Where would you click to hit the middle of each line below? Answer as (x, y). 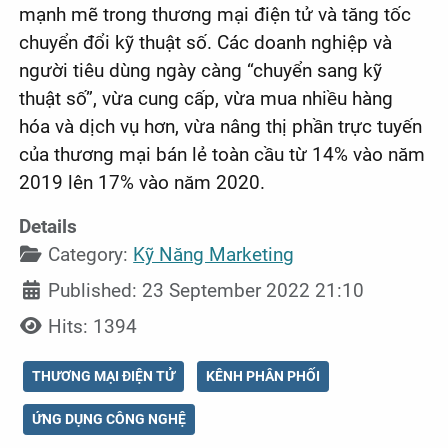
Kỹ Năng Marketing (214, 254)
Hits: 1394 (93, 326)
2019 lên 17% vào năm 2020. (142, 182)
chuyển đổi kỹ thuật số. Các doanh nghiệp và (206, 42)
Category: (88, 254)
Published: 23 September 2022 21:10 (206, 290)
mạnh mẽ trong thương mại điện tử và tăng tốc (215, 14)
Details (48, 226)
